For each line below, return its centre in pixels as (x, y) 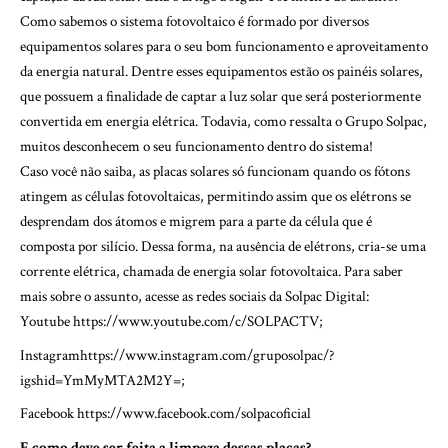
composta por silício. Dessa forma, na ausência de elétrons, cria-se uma (223, 247)
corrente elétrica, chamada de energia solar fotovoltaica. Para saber (211, 272)
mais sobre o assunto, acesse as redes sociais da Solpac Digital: (194, 297)
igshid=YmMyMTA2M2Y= (100, 380)
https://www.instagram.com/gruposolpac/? (207, 355)
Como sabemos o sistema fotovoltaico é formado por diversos (194, 22)
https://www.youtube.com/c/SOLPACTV (194, 322)
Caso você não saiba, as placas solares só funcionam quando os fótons (215, 172)
